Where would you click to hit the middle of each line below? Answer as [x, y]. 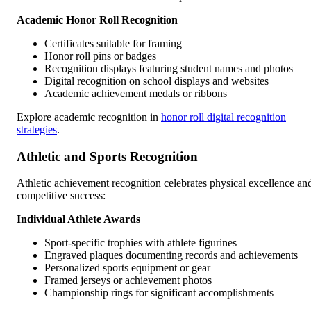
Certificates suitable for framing [113, 43]
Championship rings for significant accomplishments [159, 293]
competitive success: [61, 196]
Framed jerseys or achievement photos [128, 280]
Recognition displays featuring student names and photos [169, 68]
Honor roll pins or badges [100, 56]
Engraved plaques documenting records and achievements [171, 255]
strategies [37, 129]
